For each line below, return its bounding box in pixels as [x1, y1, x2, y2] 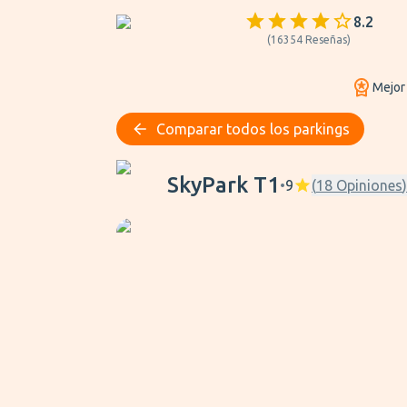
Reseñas [305, 34, 347, 45]
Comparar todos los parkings [156, 121, 350, 137]
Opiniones [336, 177, 402, 194]
